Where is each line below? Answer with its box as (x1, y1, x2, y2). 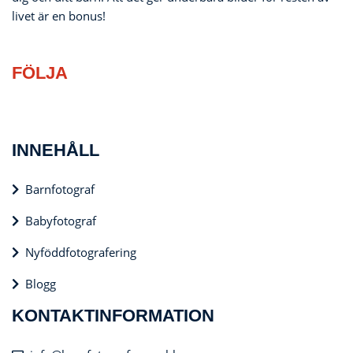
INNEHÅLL (12, 140, 99, 160)
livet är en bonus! (12, 8, 106, 24)
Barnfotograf (25, 181, 95, 197)
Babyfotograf (25, 213, 96, 229)
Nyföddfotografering (25, 244, 136, 260)
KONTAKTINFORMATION (12, 306, 214, 325)
